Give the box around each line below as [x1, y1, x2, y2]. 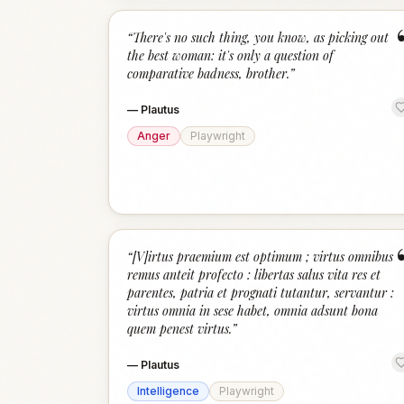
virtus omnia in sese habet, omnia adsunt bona [127, 302, 378, 319]
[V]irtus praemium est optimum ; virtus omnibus [133, 248, 393, 265]
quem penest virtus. [127, 320, 232, 337]
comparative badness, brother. [127, 65, 289, 82]
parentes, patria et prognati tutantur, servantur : [127, 284, 394, 301]
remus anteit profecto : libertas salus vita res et [127, 266, 381, 283]
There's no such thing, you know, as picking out [133, 29, 389, 46]
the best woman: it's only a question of [127, 47, 334, 64]
